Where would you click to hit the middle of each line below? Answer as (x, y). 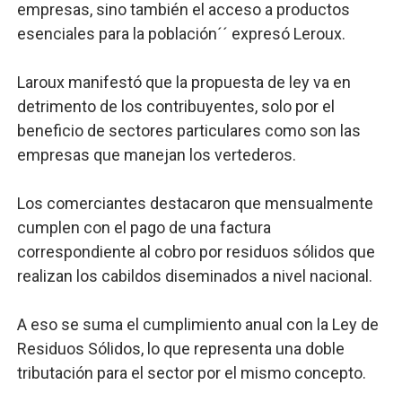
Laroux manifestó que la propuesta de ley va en (184, 82)
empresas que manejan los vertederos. (156, 155)
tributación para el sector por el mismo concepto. (193, 373)
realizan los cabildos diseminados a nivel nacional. (196, 276)
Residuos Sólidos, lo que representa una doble (180, 349)
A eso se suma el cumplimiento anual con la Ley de (197, 324)
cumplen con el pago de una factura (144, 227)
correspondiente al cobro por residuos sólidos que (196, 252)
